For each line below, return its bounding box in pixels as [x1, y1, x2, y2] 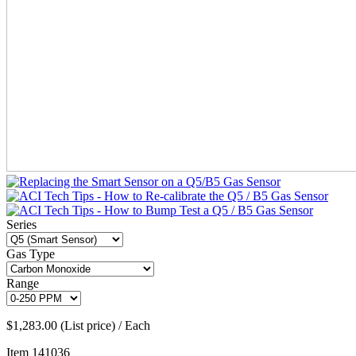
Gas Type [6, 247, 55, 261]
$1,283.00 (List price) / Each [6, 319, 150, 333]
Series [6, 218, 37, 232]
